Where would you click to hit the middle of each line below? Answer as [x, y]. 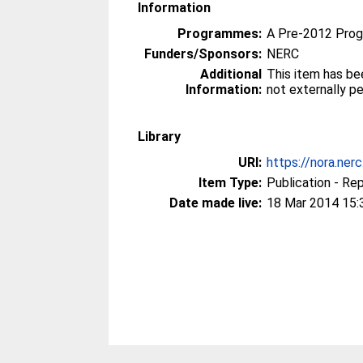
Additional [231, 74]
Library [160, 137]
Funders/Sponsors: [203, 54]
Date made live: [216, 203]
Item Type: [231, 183]
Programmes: [220, 34]
